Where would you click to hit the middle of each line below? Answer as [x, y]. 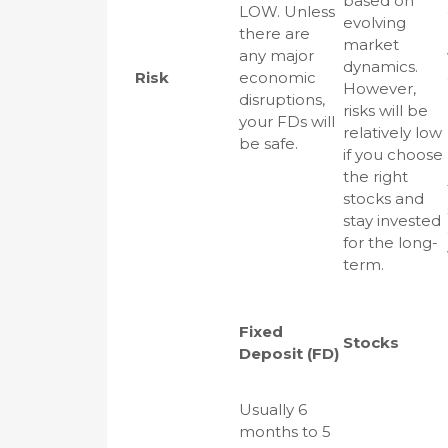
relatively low [392, 132]
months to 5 [285, 431]
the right [375, 176]
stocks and [383, 198]
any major [276, 55]
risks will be [385, 110]
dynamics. [380, 66]
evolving [374, 22]
